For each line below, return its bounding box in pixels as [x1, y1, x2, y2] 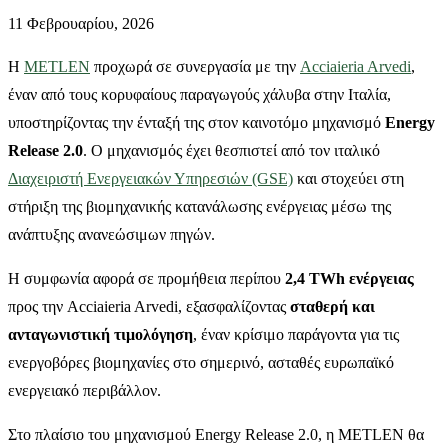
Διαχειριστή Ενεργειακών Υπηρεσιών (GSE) [8, 169, 293, 187]
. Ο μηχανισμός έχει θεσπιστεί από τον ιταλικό [83, 141, 380, 159]
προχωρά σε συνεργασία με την [90, 57, 300, 75]
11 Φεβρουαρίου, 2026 [8, 14, 154, 32]
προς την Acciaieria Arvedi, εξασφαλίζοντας [8, 297, 290, 315]
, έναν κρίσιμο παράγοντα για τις [193, 325, 399, 343]
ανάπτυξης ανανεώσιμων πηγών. [8, 225, 215, 243]
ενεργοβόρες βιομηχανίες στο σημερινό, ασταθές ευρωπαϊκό [8, 353, 394, 371]
